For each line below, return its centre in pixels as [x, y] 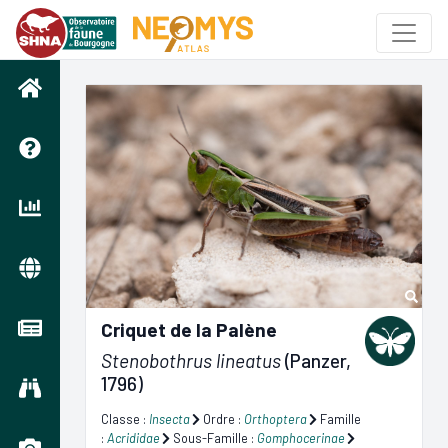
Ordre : [222, 419]
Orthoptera [275, 419]
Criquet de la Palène [189, 330]
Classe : [125, 419]
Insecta [169, 419]
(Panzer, [316, 361]
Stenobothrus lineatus [191, 361]
